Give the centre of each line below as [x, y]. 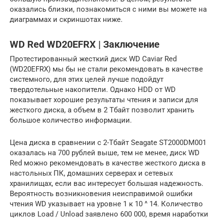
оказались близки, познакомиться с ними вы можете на [108, 9]
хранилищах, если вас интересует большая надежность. [107, 184]
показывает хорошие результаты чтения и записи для [104, 100]
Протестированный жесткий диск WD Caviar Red [93, 59]
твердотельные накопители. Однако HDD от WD [93, 90]
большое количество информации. [71, 120]
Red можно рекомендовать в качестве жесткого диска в [108, 163]
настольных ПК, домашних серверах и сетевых [91, 173]
